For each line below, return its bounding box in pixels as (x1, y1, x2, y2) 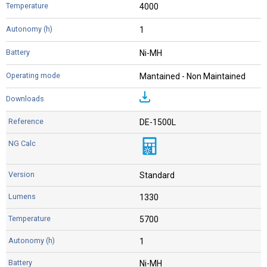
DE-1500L (139, 117, 176, 128)
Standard (139, 170, 175, 181)
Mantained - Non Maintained (139, 72, 246, 82)
